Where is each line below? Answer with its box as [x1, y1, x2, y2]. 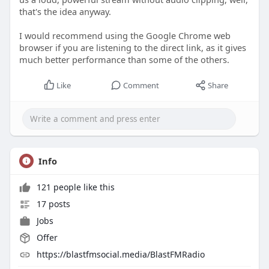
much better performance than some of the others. [19, 53, 229, 65]
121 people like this [34, 181, 115, 193]
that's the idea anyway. [19, 5, 111, 17]
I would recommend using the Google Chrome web [19, 29, 231, 41]
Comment [122, 79, 159, 91]
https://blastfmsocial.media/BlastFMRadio [36, 248, 205, 260]
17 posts [34, 198, 70, 210]
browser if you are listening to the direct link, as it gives [19, 41, 246, 53]
